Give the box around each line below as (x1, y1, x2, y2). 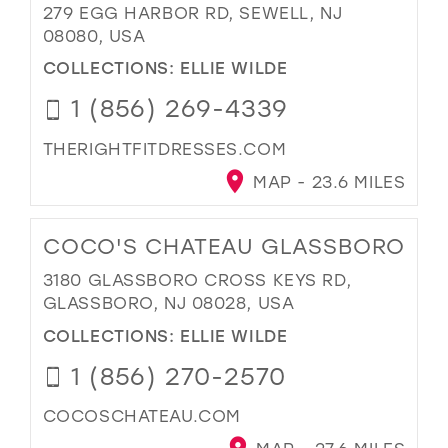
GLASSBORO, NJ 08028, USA (42, 292, 295, 314)
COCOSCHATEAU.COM (42, 405, 241, 427)
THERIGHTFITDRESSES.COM (42, 138, 287, 160)
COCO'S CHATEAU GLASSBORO (42, 232, 405, 261)
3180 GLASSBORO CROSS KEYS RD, (42, 269, 352, 291)
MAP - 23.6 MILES (247, 171, 406, 193)
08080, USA (42, 24, 146, 46)
